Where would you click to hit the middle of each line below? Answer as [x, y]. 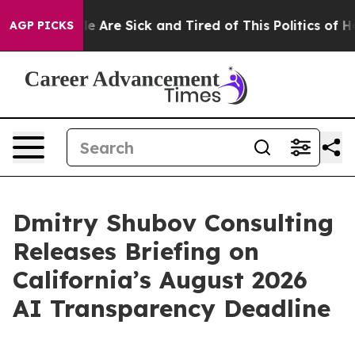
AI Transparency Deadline [172, 308]
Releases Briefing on [136, 251]
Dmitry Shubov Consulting [173, 223]
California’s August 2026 [160, 280]
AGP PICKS [42, 25]
